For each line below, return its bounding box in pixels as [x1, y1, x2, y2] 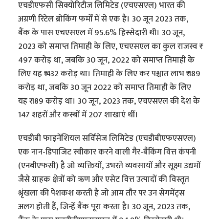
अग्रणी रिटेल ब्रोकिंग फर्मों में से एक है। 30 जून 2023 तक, [18, 12, 189, 26]
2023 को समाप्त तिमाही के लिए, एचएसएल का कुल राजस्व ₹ [18, 40, 200, 54]
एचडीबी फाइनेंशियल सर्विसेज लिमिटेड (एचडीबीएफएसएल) [18, 131, 197, 146]
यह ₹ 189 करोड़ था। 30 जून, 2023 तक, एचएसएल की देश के [18, 94, 200, 109]
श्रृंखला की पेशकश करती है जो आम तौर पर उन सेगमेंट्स [18, 186, 185, 200]
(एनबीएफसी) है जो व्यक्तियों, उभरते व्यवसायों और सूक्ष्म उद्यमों [18, 159, 201, 173]
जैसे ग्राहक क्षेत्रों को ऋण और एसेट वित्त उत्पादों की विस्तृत [18, 173, 190, 187]
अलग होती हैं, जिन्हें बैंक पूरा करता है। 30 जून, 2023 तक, [18, 200, 191, 214]
